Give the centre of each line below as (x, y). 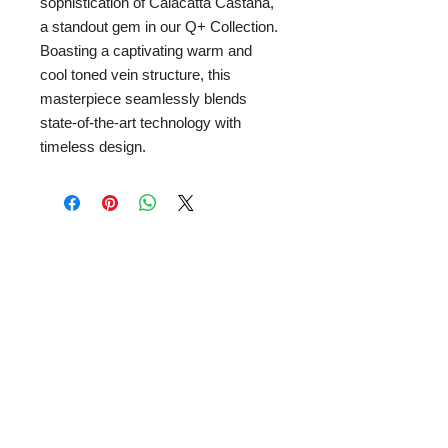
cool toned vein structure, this (135, 74)
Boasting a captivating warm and (146, 50)
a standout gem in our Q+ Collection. (159, 26)
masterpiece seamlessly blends (143, 98)
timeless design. (93, 146)
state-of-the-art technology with (140, 122)
